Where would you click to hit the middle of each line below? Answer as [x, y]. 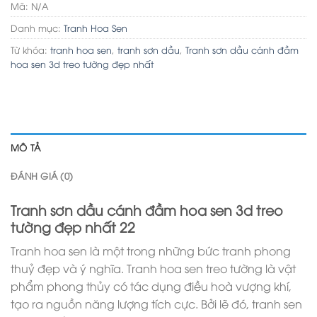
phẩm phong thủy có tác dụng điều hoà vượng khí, [151, 286]
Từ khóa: [30, 50]
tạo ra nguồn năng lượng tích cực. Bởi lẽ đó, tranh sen [156, 303]
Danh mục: [37, 28]
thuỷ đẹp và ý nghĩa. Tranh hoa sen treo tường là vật [153, 268]
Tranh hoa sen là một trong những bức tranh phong [151, 250]
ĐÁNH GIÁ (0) [42, 176]
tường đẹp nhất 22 [73, 227]
